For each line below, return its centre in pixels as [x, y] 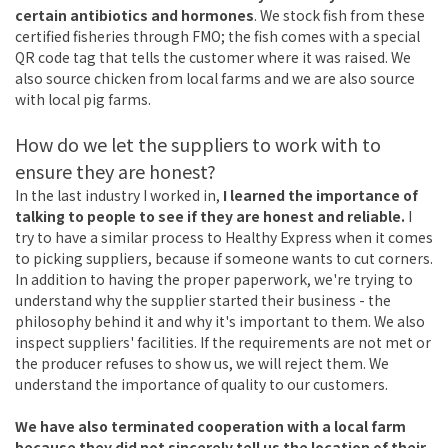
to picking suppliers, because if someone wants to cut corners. [224, 258]
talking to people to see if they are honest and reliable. [210, 216]
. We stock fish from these [339, 15]
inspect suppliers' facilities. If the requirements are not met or [223, 342]
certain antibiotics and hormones [134, 15]
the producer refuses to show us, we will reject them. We [202, 363]
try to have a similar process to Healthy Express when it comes [224, 237]
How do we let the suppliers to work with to [198, 144]
